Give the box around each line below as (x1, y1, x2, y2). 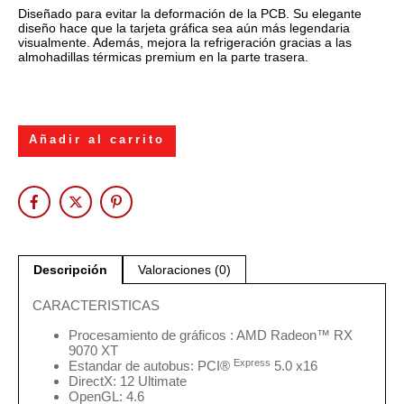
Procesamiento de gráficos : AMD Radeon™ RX (69, 327, 353, 344)
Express (234, 356, 271, 368)
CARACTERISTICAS (32, 298, 160, 314)
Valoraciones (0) (138, 262, 231, 278)
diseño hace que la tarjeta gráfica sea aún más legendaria (18, 20, 350, 35)
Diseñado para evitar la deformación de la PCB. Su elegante (18, 5, 362, 21)
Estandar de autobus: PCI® (69, 358, 234, 374)
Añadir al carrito (29, 132, 165, 146)
